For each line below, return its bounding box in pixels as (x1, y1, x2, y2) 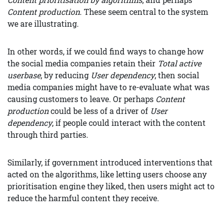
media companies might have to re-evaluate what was (7, 82, 210, 93)
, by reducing (41, 70, 91, 81)
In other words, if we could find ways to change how (7, 46, 204, 57)
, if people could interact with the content (52, 117, 206, 128)
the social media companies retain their (7, 58, 158, 69)
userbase (7, 70, 41, 81)
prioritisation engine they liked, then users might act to (7, 181, 215, 192)
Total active (158, 58, 201, 69)
